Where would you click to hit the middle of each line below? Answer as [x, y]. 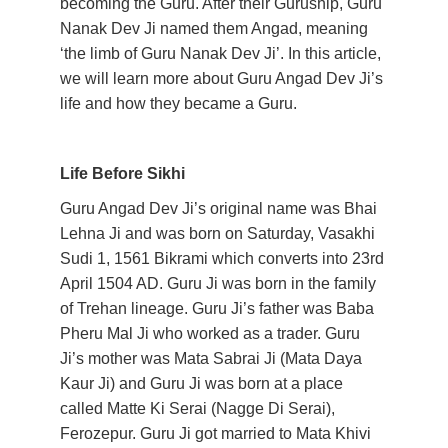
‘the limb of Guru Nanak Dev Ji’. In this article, [222, 53]
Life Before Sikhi [122, 173]
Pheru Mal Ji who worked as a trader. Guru [212, 333]
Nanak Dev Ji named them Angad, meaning [216, 28]
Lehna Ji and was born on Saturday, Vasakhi [219, 233]
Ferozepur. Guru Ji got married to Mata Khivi [217, 433]
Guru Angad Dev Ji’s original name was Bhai [220, 208]
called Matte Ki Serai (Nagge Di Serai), [199, 408]
